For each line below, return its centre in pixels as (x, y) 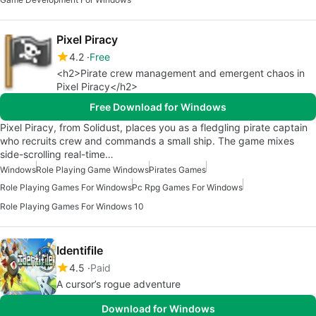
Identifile (80, 250)
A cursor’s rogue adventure (119, 284)
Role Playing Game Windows (92, 170)
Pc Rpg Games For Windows (187, 188)
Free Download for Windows (158, 107)
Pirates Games (177, 170)
